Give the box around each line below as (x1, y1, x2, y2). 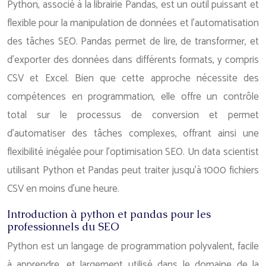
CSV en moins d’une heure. (7, 180, 119, 197)
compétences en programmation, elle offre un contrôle (7, 88, 259, 105)
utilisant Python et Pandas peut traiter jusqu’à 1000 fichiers (7, 162, 259, 179)
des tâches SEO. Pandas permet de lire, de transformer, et (7, 33, 259, 50)
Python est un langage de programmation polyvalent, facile (7, 238, 259, 255)
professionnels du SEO (7, 220, 119, 233)
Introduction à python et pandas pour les (7, 207, 211, 221)
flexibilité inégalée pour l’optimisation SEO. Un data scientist (7, 144, 259, 160)
